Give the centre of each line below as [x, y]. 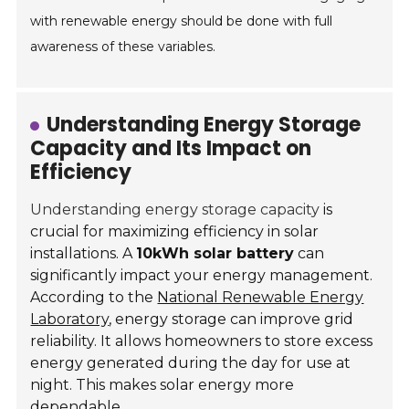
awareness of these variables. [123, 47]
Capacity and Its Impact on [171, 149]
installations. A [84, 254]
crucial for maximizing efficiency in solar [175, 232]
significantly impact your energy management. [202, 276]
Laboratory [70, 320]
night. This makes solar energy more [163, 385]
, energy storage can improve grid [231, 320]
